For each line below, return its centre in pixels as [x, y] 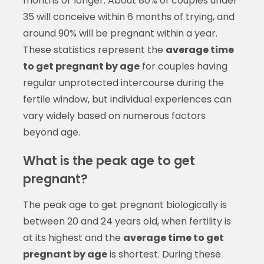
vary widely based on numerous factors [114, 115]
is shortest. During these [164, 254]
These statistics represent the [94, 49]
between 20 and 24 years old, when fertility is [127, 221]
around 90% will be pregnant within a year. [120, 33]
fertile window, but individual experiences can [127, 99]
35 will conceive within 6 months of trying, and [128, 16]
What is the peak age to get [109, 160]
